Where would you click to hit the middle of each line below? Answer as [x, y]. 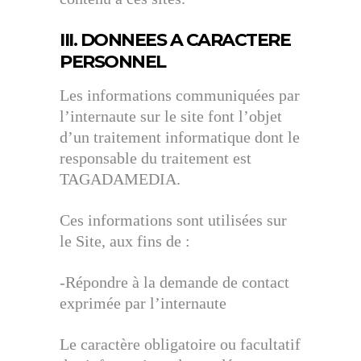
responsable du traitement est [156, 158]
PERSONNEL [113, 62]
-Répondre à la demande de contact [174, 282]
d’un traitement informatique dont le [180, 137]
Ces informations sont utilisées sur [173, 220]
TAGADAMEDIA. [120, 179]
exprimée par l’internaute [143, 303]
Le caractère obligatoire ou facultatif [180, 344]
